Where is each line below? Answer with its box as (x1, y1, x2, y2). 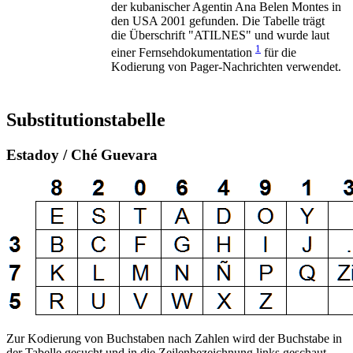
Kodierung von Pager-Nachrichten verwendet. (111, 60, 341, 74)
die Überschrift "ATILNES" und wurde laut (111, 28, 329, 42)
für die (261, 46, 296, 60)
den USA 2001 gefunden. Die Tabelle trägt (111, 13, 325, 28)
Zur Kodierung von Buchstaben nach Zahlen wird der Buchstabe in (6, 332, 342, 346)
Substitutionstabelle (6, 109, 165, 130)
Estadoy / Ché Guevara (6, 146, 158, 163)
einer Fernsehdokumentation (111, 46, 255, 60)
